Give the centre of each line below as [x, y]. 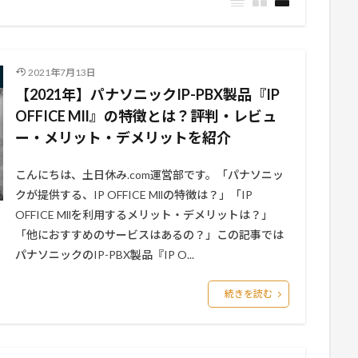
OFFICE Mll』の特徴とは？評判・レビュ [146, 116]
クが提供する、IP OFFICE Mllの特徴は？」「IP [134, 195]
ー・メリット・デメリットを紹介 [123, 137]
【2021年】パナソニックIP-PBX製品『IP [147, 94]
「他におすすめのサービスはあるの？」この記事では [149, 235]
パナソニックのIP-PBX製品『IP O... [105, 255]
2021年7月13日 [62, 72]
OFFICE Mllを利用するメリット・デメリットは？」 [144, 215]
